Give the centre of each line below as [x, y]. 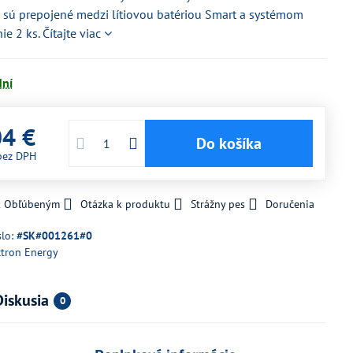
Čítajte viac [72, 33]
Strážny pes [218, 204]
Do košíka [234, 143]
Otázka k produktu [126, 204]
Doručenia [290, 204]
